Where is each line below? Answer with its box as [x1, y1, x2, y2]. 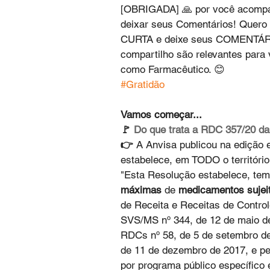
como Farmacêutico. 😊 [121, 63, 225, 76]
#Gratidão [121, 78, 165, 91]
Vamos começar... [121, 108, 202, 121]
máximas [121, 184, 162, 196]
